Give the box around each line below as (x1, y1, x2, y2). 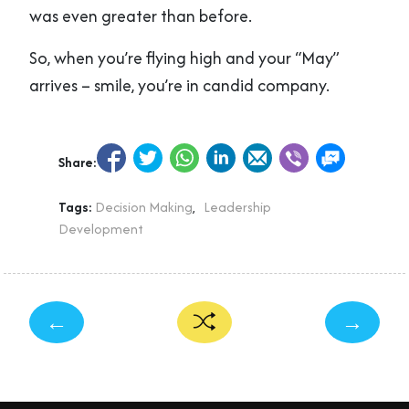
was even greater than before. (29, 4, 252, 29)
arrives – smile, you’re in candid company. (29, 73, 330, 99)
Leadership (204, 197, 271, 217)
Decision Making (95, 197, 193, 217)
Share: (58, 152, 97, 173)
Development (58, 219, 143, 239)
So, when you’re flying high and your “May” (29, 46, 340, 71)
